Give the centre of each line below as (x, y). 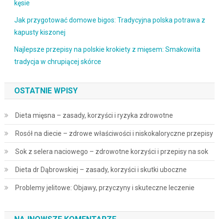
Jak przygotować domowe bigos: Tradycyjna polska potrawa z (109, 20)
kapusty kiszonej (40, 33)
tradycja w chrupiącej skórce (57, 62)
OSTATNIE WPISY (46, 91)
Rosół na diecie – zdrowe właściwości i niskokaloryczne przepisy (114, 134)
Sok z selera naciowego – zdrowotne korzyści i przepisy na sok (111, 152)
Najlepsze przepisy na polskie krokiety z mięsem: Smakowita (107, 50)
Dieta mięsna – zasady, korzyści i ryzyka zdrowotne (94, 116)
